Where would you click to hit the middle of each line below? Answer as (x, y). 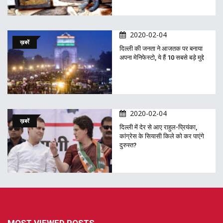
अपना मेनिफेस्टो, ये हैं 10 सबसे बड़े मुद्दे (162, 58)
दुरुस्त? (128, 145)
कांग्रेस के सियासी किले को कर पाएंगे (162, 136)
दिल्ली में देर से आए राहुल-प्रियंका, (158, 127)
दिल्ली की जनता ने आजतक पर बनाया (161, 49)
